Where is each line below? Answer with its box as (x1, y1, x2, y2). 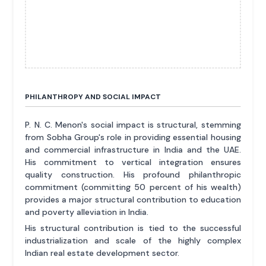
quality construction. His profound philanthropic (25, 169, 241, 180)
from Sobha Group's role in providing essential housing (25, 132, 241, 143)
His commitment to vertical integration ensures (25, 157, 241, 168)
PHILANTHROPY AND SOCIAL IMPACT (25, 92, 161, 102)
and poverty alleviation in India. (25, 207, 149, 218)
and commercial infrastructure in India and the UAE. (25, 144, 241, 156)
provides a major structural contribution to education (25, 194, 241, 205)
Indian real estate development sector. (25, 248, 180, 259)
